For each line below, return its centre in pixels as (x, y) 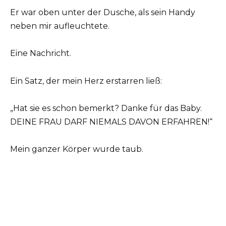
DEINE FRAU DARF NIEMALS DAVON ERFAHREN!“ (111, 122)
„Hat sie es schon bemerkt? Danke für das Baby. (106, 108)
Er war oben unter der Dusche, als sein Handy (103, 13)
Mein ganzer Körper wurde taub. (77, 149)
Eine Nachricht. (41, 53)
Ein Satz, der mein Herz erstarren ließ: (86, 81)
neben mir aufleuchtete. (60, 26)
